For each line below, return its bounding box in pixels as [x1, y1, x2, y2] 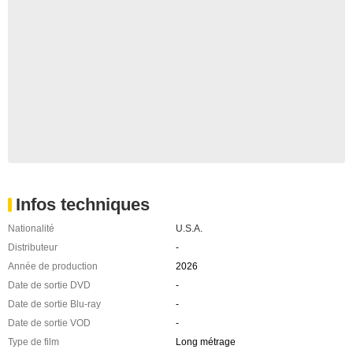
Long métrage [175, 336, 236, 348]
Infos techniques [16, 195, 150, 215]
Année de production [8, 261, 98, 273]
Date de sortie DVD [8, 280, 91, 292]
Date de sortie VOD [8, 318, 91, 329]
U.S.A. [175, 223, 203, 235]
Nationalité [8, 223, 54, 235]
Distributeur [8, 242, 58, 254]
